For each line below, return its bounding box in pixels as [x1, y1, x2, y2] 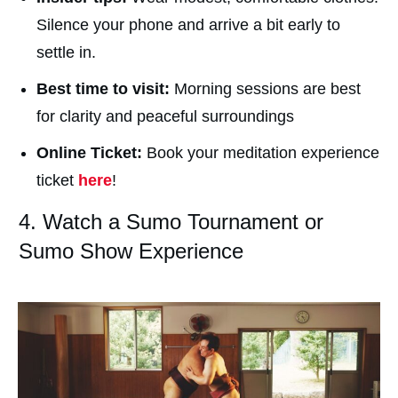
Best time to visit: [36, 80, 170, 99]
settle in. [36, 44, 96, 62]
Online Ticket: [36, 144, 142, 163]
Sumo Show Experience [19, 239, 243, 264]
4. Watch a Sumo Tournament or [19, 210, 323, 235]
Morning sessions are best [170, 80, 361, 99]
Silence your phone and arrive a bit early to [36, 16, 340, 35]
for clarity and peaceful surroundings [36, 107, 294, 126]
